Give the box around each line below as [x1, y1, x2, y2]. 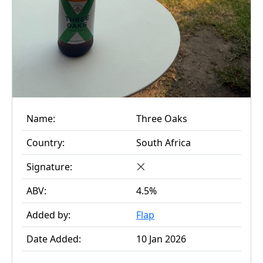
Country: [26, 136, 65, 150]
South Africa [136, 136, 191, 150]
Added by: [26, 208, 70, 222]
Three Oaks [136, 112, 187, 126]
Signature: [26, 160, 72, 174]
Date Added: [26, 232, 81, 246]
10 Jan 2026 [136, 232, 186, 246]
